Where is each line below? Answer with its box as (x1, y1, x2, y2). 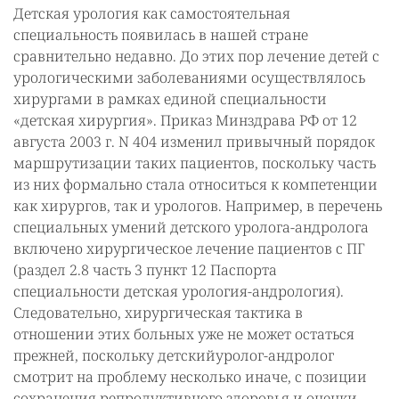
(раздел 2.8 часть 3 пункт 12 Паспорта (13, 260, 277, 280)
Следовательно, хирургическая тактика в (13, 303, 303, 322)
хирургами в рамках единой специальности (13, 89, 327, 109)
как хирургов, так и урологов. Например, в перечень (13, 196, 382, 216)
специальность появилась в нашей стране (13, 25, 308, 45)
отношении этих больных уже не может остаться (13, 324, 354, 344)
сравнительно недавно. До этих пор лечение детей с (13, 46, 379, 66)
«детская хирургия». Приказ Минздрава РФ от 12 (13, 110, 357, 130)
